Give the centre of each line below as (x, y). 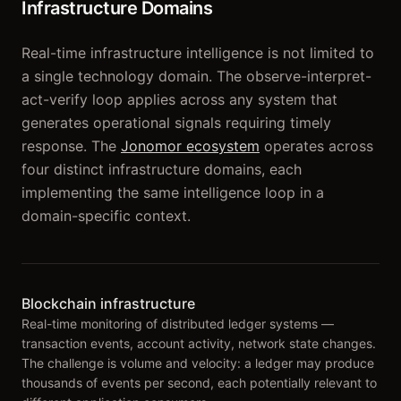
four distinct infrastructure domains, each (162, 169)
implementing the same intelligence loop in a (173, 192)
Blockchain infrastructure (108, 303)
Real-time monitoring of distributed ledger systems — (178, 324)
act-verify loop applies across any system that (179, 99)
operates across (319, 146)
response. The (69, 146)
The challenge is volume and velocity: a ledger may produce (198, 363)
